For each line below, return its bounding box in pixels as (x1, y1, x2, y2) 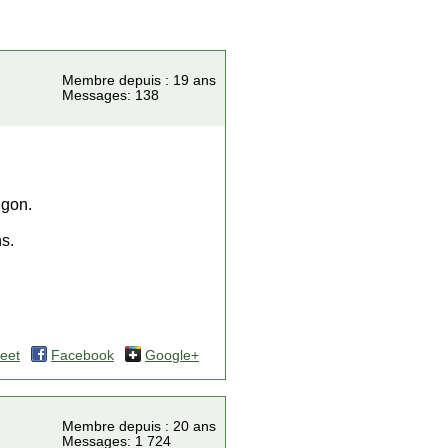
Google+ (145, 348, 199, 363)
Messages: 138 (62, 88, 159, 103)
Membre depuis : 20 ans (62, 419, 216, 434)
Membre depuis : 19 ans (62, 73, 216, 88)
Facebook (51, 348, 114, 363)
